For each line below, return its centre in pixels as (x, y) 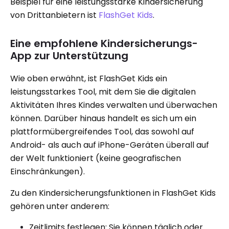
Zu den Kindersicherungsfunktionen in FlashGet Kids (113, 193)
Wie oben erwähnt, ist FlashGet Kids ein (89, 78)
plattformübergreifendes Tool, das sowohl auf (102, 131)
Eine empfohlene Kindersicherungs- (104, 43)
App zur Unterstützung (69, 55)
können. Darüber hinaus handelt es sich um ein (103, 118)
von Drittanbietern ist (54, 15)
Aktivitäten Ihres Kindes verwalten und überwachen (114, 105)
